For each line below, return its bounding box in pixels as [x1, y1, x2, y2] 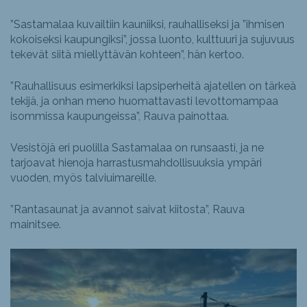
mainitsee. [10, 218, 61, 232]
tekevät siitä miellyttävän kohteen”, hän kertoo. [10, 48, 244, 62]
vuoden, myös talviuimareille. [10, 171, 156, 185]
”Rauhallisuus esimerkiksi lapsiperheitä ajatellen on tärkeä [10, 79, 296, 93]
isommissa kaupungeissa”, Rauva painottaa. [10, 110, 229, 123]
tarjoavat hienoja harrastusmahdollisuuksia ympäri [10, 156, 262, 170]
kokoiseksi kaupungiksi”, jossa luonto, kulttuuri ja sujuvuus [10, 33, 295, 47]
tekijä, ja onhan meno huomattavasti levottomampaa [10, 95, 278, 108]
